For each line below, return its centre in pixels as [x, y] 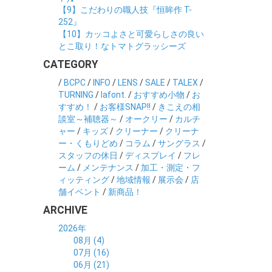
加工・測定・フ [171, 168]
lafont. [114, 95]
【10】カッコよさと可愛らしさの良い [131, 34]
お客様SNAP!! [125, 107]
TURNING [76, 95]
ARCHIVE [65, 210]
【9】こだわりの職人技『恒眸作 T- [125, 10]
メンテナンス [108, 168]
